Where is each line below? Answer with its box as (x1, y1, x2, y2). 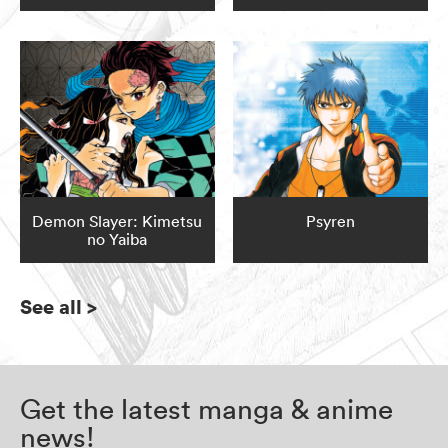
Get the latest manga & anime (20, 392, 393, 427)
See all (20, 293, 82, 321)
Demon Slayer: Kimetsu (32, 211, 203, 232)
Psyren (306, 211, 356, 232)
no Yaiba (87, 229, 148, 250)
